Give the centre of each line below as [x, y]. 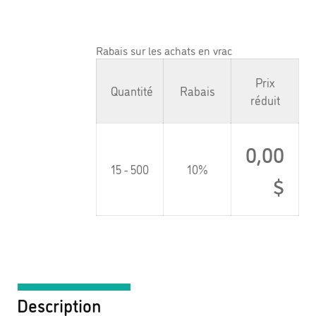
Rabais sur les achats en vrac [164, 50]
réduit [265, 99]
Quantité [132, 90]
